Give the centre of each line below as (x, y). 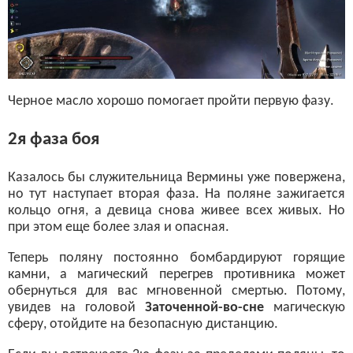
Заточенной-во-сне (204, 308)
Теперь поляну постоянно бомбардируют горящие (176, 258)
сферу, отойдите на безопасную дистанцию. (143, 325)
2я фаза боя (54, 139)
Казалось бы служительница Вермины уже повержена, (176, 178)
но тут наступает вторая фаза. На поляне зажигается (176, 195)
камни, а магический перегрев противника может (176, 275)
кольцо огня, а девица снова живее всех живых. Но (176, 211)
